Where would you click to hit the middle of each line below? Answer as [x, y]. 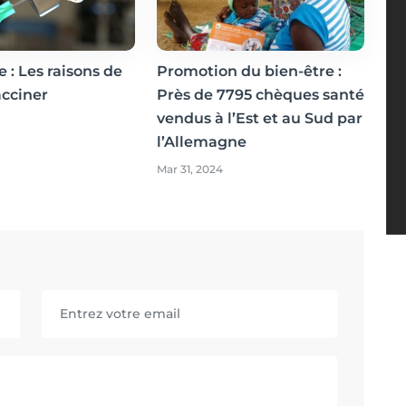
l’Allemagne [201, 141]
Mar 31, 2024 [189, 169]
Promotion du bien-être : [249, 71]
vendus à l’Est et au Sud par [259, 118]
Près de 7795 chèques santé [260, 94]
